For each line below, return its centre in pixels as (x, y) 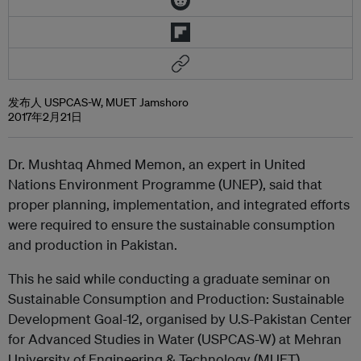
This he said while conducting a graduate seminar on (169, 278)
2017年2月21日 (45, 117)
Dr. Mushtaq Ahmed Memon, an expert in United (157, 164)
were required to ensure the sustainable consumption (172, 224)
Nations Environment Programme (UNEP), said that (165, 184)
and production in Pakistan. (93, 245)
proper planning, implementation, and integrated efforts (179, 204)
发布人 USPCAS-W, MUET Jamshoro (98, 102)
